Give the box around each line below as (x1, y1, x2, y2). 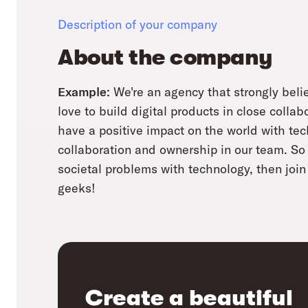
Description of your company (58, 16, 217, 33)
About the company (58, 45, 273, 71)
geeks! (58, 180, 96, 197)
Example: (58, 84, 113, 100)
